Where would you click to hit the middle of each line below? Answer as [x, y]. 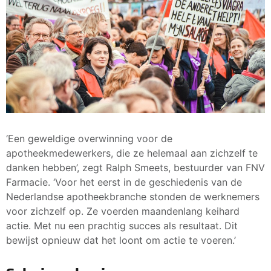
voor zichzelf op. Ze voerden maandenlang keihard [123, 211]
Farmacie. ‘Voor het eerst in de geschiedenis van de [124, 182]
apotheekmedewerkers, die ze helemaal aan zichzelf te [132, 153]
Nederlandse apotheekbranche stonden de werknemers [133, 196]
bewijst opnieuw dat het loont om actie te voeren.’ [121, 240]
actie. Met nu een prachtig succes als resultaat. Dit [122, 225]
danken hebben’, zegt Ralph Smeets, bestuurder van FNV [135, 167]
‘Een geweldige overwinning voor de [89, 138]
